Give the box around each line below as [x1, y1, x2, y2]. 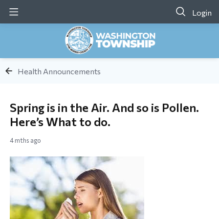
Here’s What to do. [10, 114, 110, 129]
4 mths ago [10, 136, 41, 144]
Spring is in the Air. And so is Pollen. [10, 100, 199, 114]
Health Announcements [18, 66, 101, 76]
